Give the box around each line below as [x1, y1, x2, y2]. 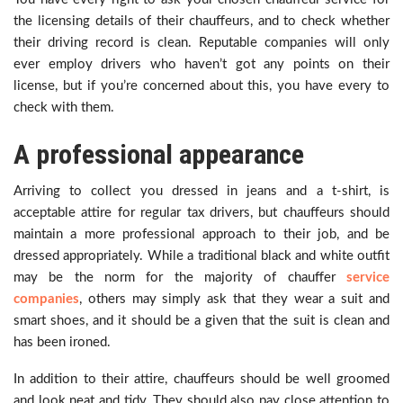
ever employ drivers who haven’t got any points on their [13, 58, 390, 71]
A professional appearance [13, 139, 304, 170]
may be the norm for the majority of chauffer [13, 271, 346, 284]
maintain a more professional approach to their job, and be [13, 228, 390, 241]
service [346, 271, 390, 284]
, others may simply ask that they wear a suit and [79, 292, 390, 306]
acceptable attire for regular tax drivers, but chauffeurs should [13, 206, 390, 219]
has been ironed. [13, 336, 111, 349]
